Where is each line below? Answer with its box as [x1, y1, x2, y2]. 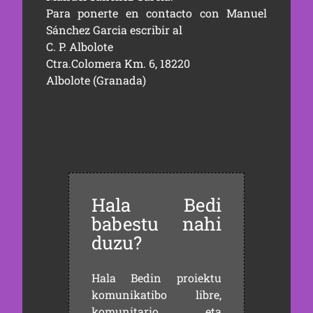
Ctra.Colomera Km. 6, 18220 [45, 56, 190, 71]
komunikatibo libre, [91, 287, 222, 303]
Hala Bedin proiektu [91, 270, 222, 286]
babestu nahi [91, 212, 222, 236]
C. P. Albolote [45, 39, 113, 54]
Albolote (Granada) [45, 73, 146, 88]
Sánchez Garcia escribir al [45, 22, 182, 38]
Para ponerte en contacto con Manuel [45, 6, 268, 21]
